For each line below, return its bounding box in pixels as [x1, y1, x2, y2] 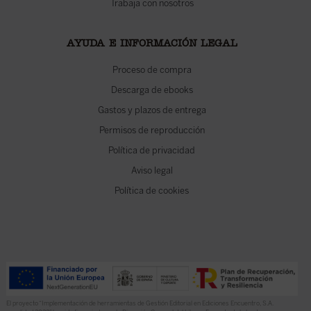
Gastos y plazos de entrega [97, 105, 206, 115]
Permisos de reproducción [99, 125, 205, 135]
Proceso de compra [112, 65, 192, 75]
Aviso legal [131, 165, 173, 176]
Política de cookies [115, 185, 190, 196]
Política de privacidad [108, 145, 196, 155]
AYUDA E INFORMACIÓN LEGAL [66, 40, 237, 50]
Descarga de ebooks [110, 85, 193, 95]
